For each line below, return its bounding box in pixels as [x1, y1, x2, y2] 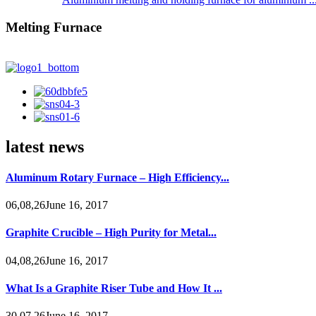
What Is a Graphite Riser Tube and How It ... [6, 282, 222, 295]
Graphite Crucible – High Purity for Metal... [6, 226, 217, 239]
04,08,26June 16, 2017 [6, 254, 108, 267]
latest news [6, 137, 84, 156]
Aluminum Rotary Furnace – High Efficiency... [6, 171, 229, 183]
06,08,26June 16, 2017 [6, 199, 108, 212]
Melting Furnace [6, 20, 102, 35]
